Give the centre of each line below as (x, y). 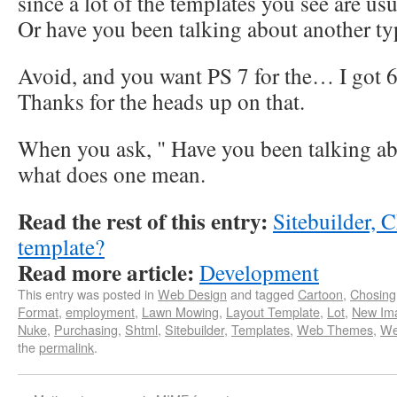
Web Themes (335, 329)
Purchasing (86, 329)
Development (259, 272)
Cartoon (320, 294)
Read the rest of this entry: (143, 221)
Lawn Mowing (180, 311)
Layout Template (273, 311)
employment (100, 311)
